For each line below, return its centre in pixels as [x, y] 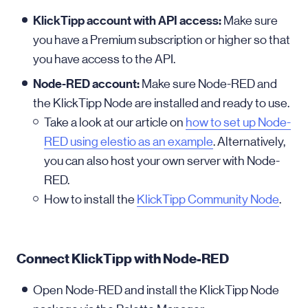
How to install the [90, 199]
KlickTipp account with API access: [127, 21]
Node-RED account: [86, 84]
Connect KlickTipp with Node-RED [123, 258]
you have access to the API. [104, 59]
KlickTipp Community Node [208, 199]
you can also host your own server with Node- [162, 161]
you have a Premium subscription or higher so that [162, 40]
